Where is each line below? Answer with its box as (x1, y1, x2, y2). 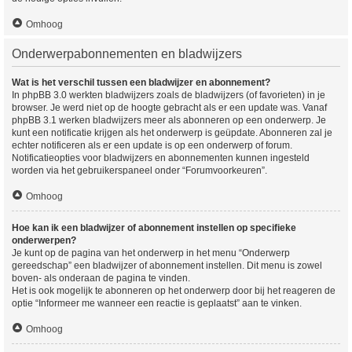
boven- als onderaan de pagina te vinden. (12, 273, 190, 284)
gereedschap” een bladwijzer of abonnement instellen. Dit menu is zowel (12, 260, 322, 271)
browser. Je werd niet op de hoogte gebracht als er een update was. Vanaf (12, 102, 327, 113)
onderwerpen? (12, 235, 76, 246)
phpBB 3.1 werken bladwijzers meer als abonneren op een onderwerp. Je (12, 115, 326, 126)
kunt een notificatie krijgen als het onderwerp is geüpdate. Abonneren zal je (12, 127, 332, 138)
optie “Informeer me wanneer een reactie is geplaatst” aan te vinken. (12, 298, 302, 309)
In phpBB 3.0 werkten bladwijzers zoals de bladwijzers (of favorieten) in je (12, 90, 325, 101)
